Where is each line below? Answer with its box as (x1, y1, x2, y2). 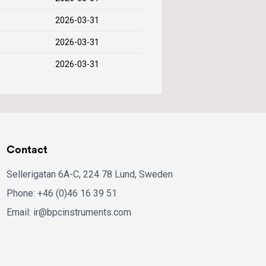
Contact (6, 143, 47, 156)
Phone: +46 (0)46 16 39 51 (6, 188, 117, 199)
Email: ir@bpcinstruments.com (6, 207, 131, 218)
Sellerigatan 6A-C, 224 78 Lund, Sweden (6, 169, 173, 180)
